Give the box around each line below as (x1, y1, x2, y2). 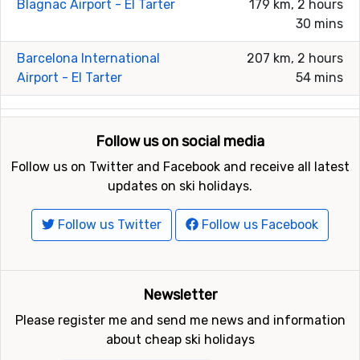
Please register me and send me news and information (14, 313, 346, 328)
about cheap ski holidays (105, 332, 255, 347)
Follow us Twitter (55, 217, 162, 232)
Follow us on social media (96, 133, 264, 150)
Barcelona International (17, 51, 160, 66)
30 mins (296, 16, 343, 31)
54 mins (296, 70, 343, 85)
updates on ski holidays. (108, 178, 252, 194)
